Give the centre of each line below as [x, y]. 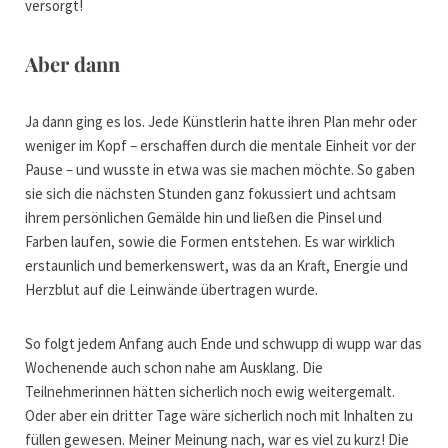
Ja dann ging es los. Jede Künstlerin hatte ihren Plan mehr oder [221, 122]
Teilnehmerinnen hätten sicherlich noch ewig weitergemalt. [210, 392]
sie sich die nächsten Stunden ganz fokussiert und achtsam [210, 194]
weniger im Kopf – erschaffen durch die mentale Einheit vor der [220, 146]
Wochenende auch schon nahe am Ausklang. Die [174, 368]
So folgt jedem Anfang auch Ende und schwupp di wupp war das [223, 344]
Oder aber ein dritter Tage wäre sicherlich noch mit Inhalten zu [219, 416]
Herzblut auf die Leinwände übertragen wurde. [171, 290]
